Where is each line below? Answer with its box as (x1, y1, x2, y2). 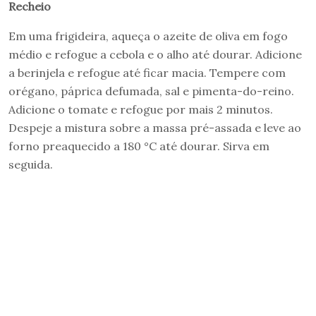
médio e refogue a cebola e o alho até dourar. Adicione (8, 47, 302, 61)
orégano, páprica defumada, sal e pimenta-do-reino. (8, 83, 294, 98)
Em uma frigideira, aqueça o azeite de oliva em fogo (8, 28, 288, 43)
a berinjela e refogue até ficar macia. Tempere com (8, 65, 286, 80)
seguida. (8, 157, 53, 171)
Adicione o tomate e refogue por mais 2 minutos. (8, 102, 273, 116)
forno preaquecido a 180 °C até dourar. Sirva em (8, 138, 269, 153)
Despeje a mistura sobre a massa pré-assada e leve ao (8, 120, 301, 135)
